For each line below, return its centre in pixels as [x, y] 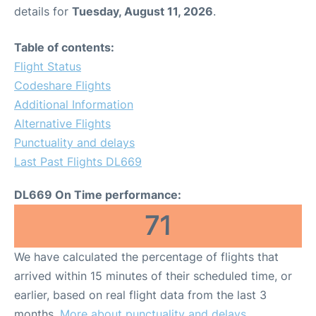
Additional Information [74, 104]
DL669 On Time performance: [98, 195]
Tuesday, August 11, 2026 [142, 11]
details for [43, 11]
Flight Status [48, 66]
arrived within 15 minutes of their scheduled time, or [153, 276]
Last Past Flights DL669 [78, 162]
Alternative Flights [62, 123]
